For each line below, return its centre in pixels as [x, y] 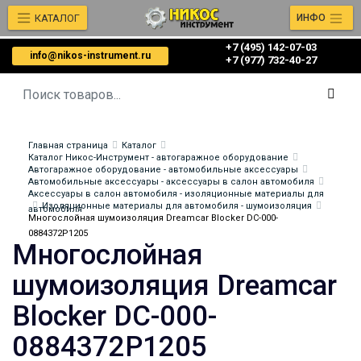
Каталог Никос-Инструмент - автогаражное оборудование [158, 158]
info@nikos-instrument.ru [90, 56]
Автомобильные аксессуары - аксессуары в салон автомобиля [171, 182]
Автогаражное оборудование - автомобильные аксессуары [163, 170]
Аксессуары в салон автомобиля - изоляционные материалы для [176, 194]
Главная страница [68, 145]
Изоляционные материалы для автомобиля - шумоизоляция [177, 206]
